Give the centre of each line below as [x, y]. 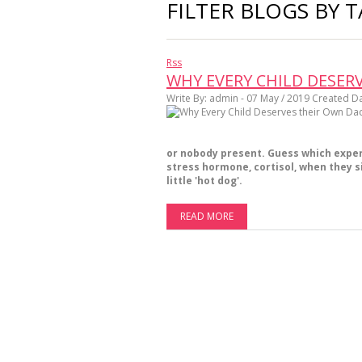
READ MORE [207, 216]
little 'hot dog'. [204, 181]
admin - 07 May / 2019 [259, 98]
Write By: [188, 98]
